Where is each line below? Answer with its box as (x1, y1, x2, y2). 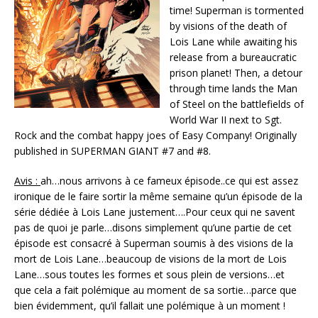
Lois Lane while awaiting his (170, 34, 297, 48)
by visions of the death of (170, 18, 287, 33)
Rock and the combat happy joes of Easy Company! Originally (14, 128, 297, 142)
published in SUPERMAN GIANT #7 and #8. (14, 143, 214, 158)
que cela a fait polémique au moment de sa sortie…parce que (14, 283, 297, 297)
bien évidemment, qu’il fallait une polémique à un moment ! (14, 298, 285, 312)
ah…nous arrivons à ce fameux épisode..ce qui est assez (40, 173, 298, 187)
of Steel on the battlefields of (170, 97, 304, 111)
